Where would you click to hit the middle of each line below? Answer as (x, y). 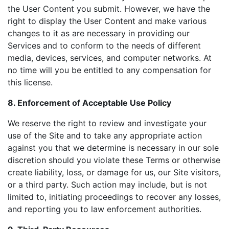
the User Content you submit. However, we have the (109, 9)
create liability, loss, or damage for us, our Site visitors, (114, 172)
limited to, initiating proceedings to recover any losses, (114, 197)
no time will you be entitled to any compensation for (109, 70)
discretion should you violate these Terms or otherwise (114, 160)
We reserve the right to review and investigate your (107, 123)
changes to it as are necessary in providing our (99, 33)
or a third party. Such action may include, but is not (107, 185)
